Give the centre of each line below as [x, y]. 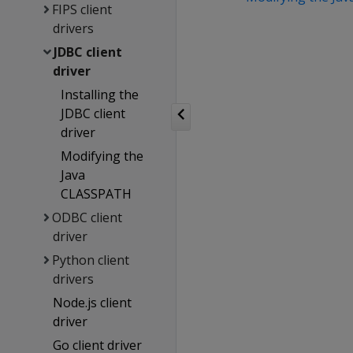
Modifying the [102, 156]
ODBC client [87, 217]
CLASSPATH [96, 194]
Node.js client [93, 303]
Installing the [99, 95]
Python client [91, 260]
